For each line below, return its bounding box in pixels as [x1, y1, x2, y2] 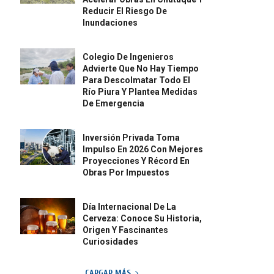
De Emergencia [83, 98, 145, 109]
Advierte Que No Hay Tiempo [83, 64, 199, 74]
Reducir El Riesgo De [83, 6, 168, 17]
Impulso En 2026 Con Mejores [83, 144, 204, 155]
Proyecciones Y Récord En [83, 156, 190, 166]
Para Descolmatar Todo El [83, 75, 191, 86]
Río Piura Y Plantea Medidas [83, 87, 198, 97]
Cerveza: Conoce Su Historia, [83, 213, 202, 224]
